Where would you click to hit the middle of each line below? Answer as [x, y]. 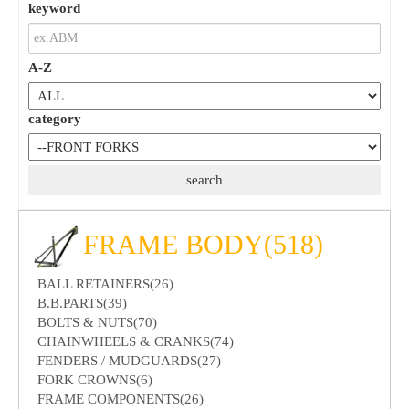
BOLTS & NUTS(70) [97, 322]
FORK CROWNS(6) [95, 379]
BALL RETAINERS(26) [105, 283]
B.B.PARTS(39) [82, 303]
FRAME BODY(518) [203, 244]
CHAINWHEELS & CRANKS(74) [136, 341]
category [55, 118]
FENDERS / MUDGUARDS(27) [129, 360]
